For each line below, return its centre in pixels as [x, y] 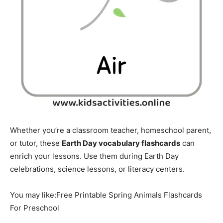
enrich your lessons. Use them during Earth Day [94, 156]
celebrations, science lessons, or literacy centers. [97, 169]
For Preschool [35, 208]
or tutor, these [36, 143]
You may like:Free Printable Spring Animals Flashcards [106, 195]
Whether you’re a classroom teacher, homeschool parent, [111, 130]
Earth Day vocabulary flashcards [121, 143]
